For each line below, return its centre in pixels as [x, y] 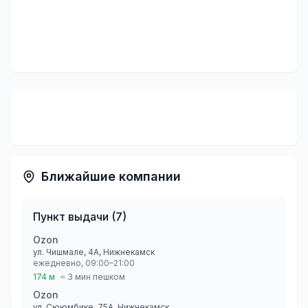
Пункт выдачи [71, 217]
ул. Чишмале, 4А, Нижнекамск [94, 252]
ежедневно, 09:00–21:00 [84, 263]
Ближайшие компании [111, 176]
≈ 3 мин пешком [93, 277]
